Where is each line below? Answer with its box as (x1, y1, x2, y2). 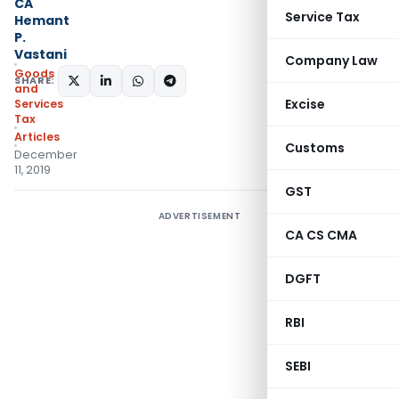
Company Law (285, 52, 378, 69)
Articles (14, 129, 60, 144)
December (14, 147, 77, 162)
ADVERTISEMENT (158, 209, 241, 223)
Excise (285, 95, 325, 113)
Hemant (14, 12, 69, 29)
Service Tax (285, 8, 360, 26)
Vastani (14, 45, 67, 63)
